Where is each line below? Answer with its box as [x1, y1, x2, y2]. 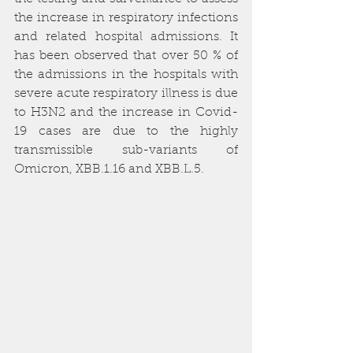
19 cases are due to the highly [14, 125, 238, 138]
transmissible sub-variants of [14, 144, 238, 157]
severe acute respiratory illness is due [14, 87, 238, 100]
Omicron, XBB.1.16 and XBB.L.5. [14, 163, 210, 176]
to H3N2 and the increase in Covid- [14, 106, 238, 119]
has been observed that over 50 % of [14, 50, 238, 62]
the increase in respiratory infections [14, 12, 238, 24]
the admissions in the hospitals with [14, 69, 238, 81]
